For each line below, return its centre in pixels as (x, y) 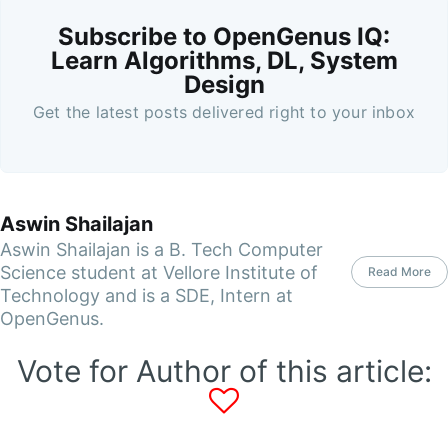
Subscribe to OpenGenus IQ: (224, 37)
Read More (399, 271)
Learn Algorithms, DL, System (224, 61)
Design (224, 85)
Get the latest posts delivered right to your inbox (224, 112)
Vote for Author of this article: (224, 371)
